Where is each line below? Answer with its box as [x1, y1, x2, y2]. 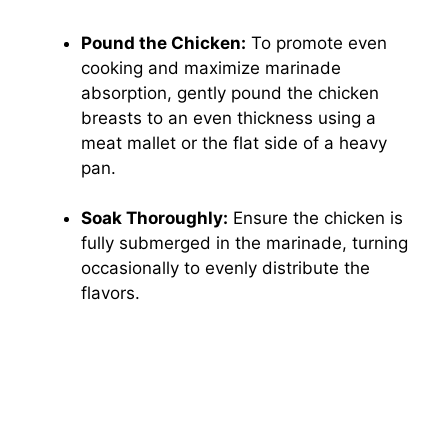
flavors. [81, 283, 140, 304]
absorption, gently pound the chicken [81, 82, 379, 103]
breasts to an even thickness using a [81, 107, 376, 128]
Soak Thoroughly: [81, 208, 228, 229]
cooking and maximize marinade [81, 57, 341, 78]
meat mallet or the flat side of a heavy [81, 132, 387, 153]
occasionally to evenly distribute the [81, 258, 370, 279]
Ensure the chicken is [228, 208, 403, 229]
